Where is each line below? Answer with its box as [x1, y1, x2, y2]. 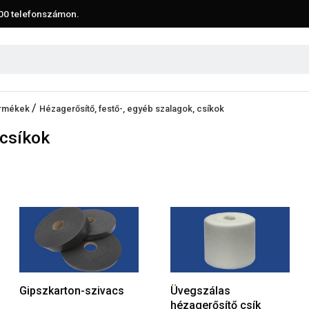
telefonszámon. [9, 8, 79, 19]
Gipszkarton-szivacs [19, 283, 124, 297]
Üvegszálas [170, 283, 230, 297]
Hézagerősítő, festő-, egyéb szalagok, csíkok [39, 103, 224, 114]
